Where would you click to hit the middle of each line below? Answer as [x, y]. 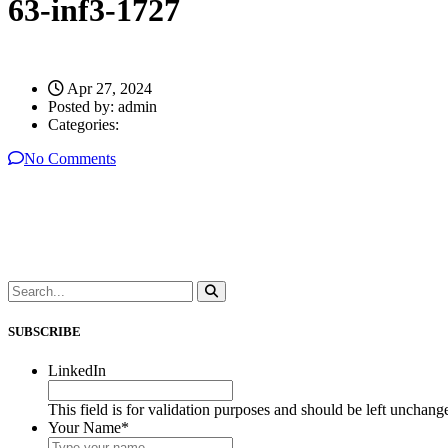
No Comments [70, 158]
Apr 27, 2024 [108, 88]
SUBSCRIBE [44, 332]
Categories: [83, 124]
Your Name [84, 428]
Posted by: [83, 106]
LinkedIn [77, 371]
